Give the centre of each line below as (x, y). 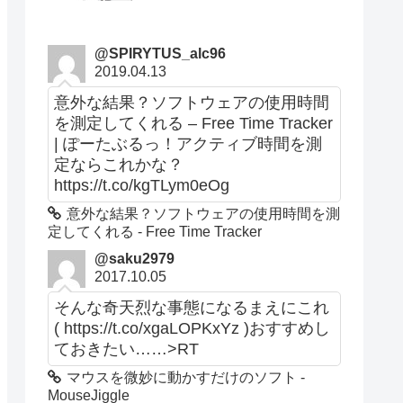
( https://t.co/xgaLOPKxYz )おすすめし (193, 328)
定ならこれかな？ (119, 164)
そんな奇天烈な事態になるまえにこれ (192, 307)
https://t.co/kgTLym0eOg (142, 185)
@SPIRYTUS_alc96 (161, 53)
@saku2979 (135, 258)
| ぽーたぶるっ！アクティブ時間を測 (188, 143)
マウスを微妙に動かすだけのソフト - (186, 377)
